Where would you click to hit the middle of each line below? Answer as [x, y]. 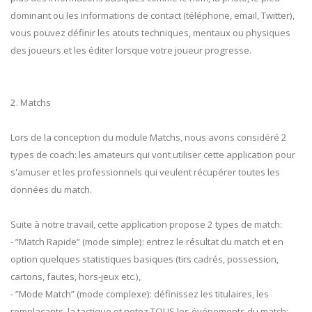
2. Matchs [31, 103]
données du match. [51, 190]
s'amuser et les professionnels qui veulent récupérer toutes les [145, 172]
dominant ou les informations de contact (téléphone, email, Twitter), [153, 16]
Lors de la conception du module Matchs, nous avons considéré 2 [149, 138]
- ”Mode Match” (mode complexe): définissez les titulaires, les [140, 294]
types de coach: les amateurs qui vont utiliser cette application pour [153, 155]
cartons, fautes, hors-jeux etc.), [76, 277]
